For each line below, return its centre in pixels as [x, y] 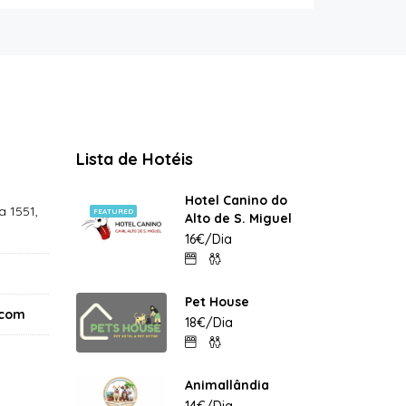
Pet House [217, 301]
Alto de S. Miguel [238, 218]
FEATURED [113, 211]
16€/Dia [208, 239]
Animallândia [227, 385]
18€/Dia [208, 322]
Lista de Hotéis [134, 159]
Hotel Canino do [236, 200]
